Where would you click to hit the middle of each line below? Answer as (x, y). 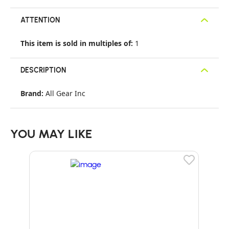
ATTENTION (40, 20)
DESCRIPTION (43, 70)
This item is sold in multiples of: (78, 43)
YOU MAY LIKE (51, 133)
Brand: (33, 93)
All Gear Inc (65, 93)
